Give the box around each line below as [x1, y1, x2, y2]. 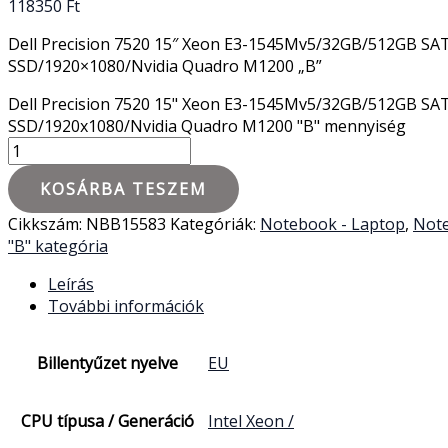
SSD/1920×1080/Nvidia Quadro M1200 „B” [8, 54, 322, 77]
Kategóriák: [170, 212, 260, 235]
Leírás [48, 272, 94, 295]
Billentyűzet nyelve [37, 351, 178, 374]
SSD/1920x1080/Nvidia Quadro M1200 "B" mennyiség [8, 114, 406, 137]
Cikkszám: [8, 212, 86, 235]
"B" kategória [8, 234, 108, 257]
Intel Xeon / [208, 409, 294, 432]
